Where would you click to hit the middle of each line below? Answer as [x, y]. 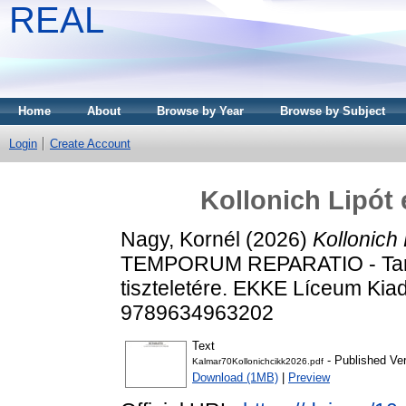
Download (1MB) [235, 378]
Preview [309, 378]
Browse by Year [200, 111]
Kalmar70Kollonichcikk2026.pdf [258, 362]
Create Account [90, 144]
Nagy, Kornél [180, 239]
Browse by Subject [333, 111]
